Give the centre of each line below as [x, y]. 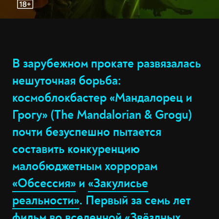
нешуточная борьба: [67, 81]
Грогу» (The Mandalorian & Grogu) [102, 115]
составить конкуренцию [76, 149]
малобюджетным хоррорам [85, 166]
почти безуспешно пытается [87, 132]
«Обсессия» [44, 184]
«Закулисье [118, 184]
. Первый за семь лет [135, 201]
